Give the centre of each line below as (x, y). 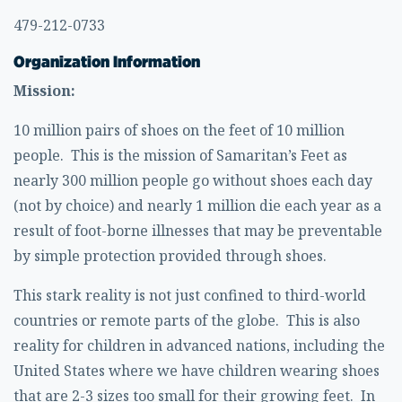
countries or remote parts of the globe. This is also (187, 320)
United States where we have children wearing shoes (197, 371)
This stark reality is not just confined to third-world (190, 295)
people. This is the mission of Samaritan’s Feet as (180, 155)
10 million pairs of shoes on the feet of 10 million (179, 130)
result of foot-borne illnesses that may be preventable (198, 231)
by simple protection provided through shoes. (170, 256)
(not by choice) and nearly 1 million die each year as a (197, 205)
